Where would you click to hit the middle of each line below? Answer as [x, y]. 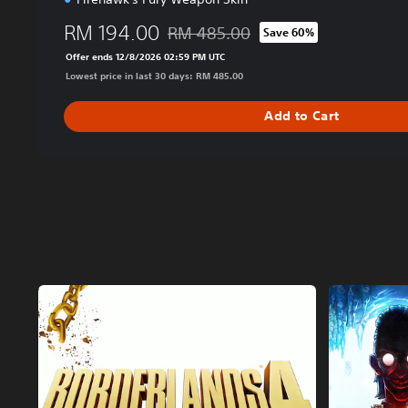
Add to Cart [302, 116]
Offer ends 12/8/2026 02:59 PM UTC [145, 56]
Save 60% [288, 31]
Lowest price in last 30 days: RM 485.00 [154, 75]
